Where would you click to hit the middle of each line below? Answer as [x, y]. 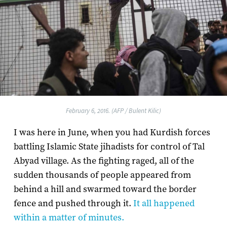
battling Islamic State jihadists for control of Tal [109, 147]
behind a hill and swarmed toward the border [105, 190]
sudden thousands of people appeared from [102, 175]
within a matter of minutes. [69, 218]
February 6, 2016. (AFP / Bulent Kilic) [113, 111]
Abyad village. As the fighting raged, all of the [104, 161]
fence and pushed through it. [73, 204]
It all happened [164, 204]
